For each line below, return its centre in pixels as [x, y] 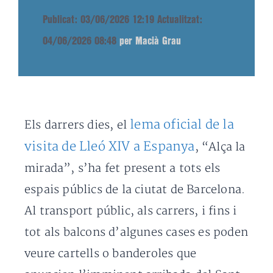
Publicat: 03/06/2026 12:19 [98, 20]
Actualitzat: [180, 20]
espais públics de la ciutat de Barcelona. [135, 190]
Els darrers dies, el [77, 125]
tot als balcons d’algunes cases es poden [136, 232]
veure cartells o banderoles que [111, 254]
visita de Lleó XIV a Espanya [110, 147]
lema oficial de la [182, 125]
